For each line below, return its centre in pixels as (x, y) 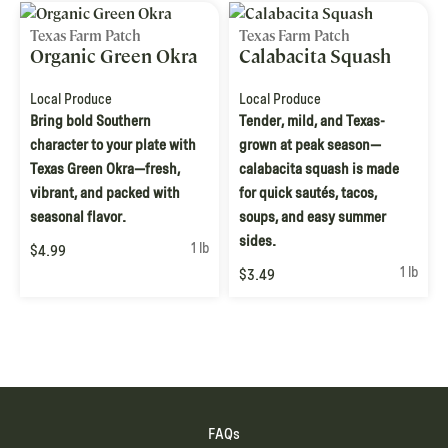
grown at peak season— (310, 145)
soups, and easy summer (312, 217)
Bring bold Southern (90, 121)
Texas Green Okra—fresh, (105, 169)
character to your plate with (113, 145)
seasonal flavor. (78, 217)
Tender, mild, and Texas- (312, 121)
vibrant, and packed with (105, 193)
